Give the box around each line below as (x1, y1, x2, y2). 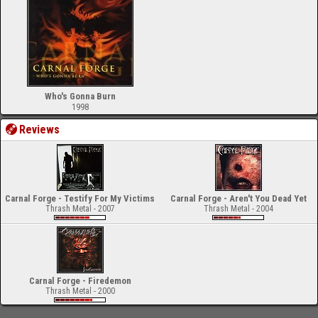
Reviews (19, 123, 60, 136)
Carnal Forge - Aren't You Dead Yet (170, 193, 307, 204)
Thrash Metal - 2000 (45, 286, 115, 296)
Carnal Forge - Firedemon (28, 275, 131, 286)
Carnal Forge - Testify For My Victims (5, 193, 155, 204)
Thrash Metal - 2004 (203, 204, 273, 214)
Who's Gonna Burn (44, 91, 116, 102)
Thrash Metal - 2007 (45, 204, 115, 214)
